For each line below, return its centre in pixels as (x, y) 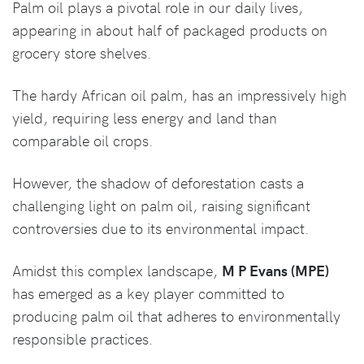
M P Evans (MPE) (275, 270)
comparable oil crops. (82, 140)
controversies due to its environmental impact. (160, 228)
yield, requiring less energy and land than (145, 117)
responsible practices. (82, 338)
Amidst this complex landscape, (117, 270)
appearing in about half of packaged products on (170, 30)
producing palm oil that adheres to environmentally (176, 316)
